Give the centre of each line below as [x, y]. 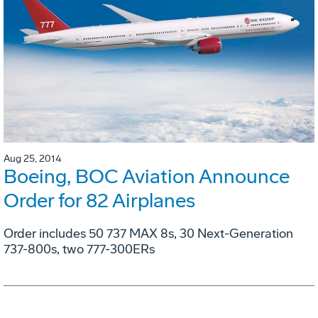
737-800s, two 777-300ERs [79, 250]
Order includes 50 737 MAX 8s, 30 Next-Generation [148, 234]
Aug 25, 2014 [32, 159]
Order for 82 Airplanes [99, 201]
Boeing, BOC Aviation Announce [147, 177]
